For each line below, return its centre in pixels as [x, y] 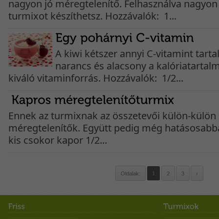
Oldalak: [131, 173]
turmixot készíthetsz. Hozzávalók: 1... [92, 16]
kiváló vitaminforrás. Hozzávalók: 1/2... [96, 78]
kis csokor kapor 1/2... [58, 140]
